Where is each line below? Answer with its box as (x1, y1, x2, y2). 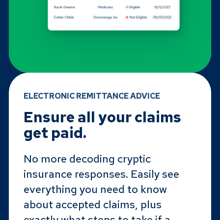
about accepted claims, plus (23, 197, 162, 212)
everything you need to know (23, 182, 167, 196)
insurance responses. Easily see (23, 166, 179, 181)
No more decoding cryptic (23, 151, 151, 166)
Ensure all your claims (23, 107, 181, 127)
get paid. (23, 122, 86, 142)
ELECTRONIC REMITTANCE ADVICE (23, 90, 160, 101)
